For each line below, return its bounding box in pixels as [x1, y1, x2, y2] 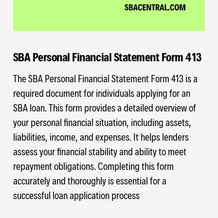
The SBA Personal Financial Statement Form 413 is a [13, 72, 198, 84]
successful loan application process [13, 189, 140, 201]
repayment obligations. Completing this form [13, 160, 174, 172]
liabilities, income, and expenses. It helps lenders [13, 130, 189, 143]
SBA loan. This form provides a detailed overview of [13, 101, 196, 113]
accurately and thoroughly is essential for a [13, 174, 166, 186]
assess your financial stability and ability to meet [13, 145, 186, 157]
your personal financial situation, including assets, [13, 116, 191, 128]
